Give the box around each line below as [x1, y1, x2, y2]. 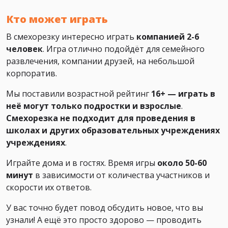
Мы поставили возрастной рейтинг [6, 88, 151, 100]
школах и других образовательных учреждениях [6, 125, 220, 136]
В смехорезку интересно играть [6, 31, 134, 43]
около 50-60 [157, 157, 207, 169]
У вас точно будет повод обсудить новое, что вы [6, 202, 203, 214]
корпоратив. [6, 68, 57, 79]
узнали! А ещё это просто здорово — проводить [6, 214, 202, 226]
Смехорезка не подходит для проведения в [6, 112, 195, 124]
